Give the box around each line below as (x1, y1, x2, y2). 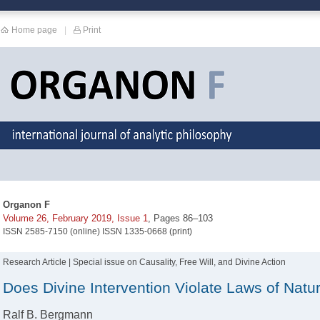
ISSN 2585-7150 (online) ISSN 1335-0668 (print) (3, 226, 192, 236)
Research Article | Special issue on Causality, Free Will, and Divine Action (3, 257, 286, 267)
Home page (11, 25, 57, 34)
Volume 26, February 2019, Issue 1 (3, 213, 148, 224)
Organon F (3, 199, 50, 210)
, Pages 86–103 (148, 213, 213, 224)
